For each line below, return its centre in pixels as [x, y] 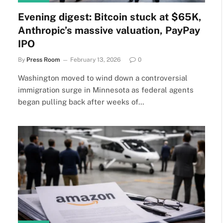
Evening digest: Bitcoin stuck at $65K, [110, 17]
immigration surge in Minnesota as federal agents [106, 90]
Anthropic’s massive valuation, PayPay [109, 30]
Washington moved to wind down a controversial [103, 78]
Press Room [43, 60]
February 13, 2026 [95, 60]
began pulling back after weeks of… [81, 102]
